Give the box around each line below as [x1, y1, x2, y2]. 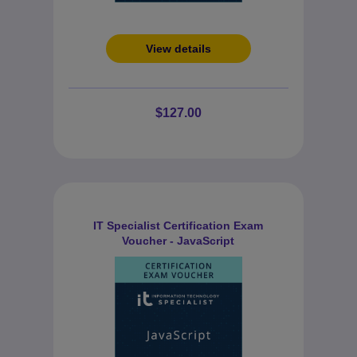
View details [145, 42, 211, 55]
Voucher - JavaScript [122, 234, 235, 247]
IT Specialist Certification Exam [93, 219, 264, 232]
